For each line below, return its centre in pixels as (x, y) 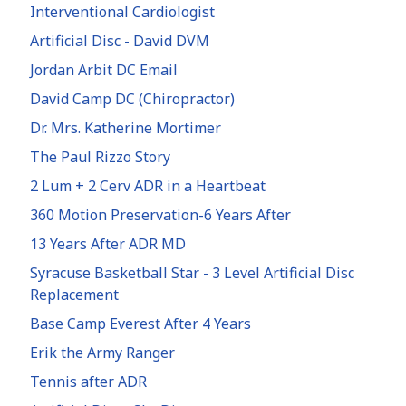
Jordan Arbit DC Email (104, 69)
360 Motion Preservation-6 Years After (160, 214)
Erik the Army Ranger (102, 352)
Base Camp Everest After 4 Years (140, 323)
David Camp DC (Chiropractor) (132, 98)
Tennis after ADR (88, 381)
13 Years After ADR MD (108, 243)
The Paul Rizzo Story (100, 156)
